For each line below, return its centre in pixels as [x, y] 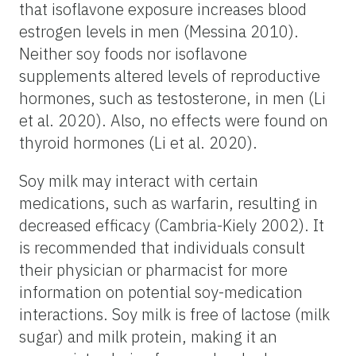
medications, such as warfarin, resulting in [168, 203]
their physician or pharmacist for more [153, 269]
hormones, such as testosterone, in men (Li [172, 98]
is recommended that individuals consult [162, 247]
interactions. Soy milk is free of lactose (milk [174, 314]
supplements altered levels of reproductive [170, 75]
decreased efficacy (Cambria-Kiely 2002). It [172, 225]
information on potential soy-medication [161, 292]
